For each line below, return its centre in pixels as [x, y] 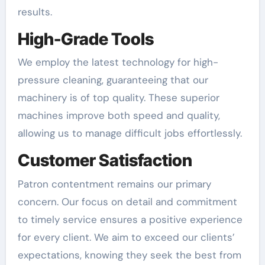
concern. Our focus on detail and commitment [127, 201]
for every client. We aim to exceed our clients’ [126, 237]
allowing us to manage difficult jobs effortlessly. [130, 133]
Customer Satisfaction [105, 161]
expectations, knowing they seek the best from [129, 255]
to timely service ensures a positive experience [130, 219]
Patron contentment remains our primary [114, 184]
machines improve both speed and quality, [119, 116]
